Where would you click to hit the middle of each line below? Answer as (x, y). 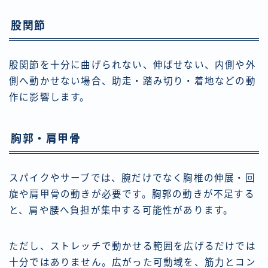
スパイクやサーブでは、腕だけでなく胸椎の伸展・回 (132, 178)
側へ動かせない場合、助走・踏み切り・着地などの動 (133, 81)
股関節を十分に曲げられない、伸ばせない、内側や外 (133, 65)
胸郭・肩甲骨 (46, 139)
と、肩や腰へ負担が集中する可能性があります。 (121, 211)
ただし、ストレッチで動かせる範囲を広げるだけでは (133, 246)
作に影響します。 (50, 98)
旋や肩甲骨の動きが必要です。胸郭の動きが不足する (132, 194)
